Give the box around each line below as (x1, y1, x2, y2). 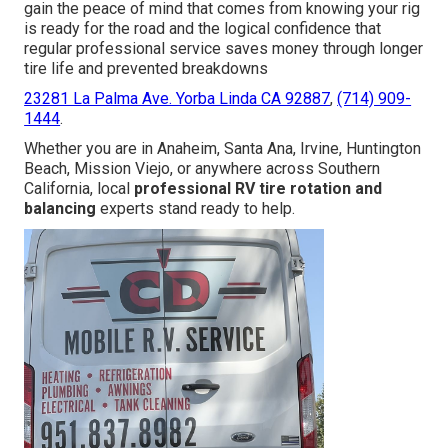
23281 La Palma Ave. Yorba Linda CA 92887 (24, 89, 331, 109)
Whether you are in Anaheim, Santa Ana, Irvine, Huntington (24, 139, 422, 159)
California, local (24, 179, 135, 199)
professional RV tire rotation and (134, 179, 383, 199)
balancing (24, 199, 97, 219)
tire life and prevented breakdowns (24, 59, 269, 79)
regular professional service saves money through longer (24, 39, 424, 59)
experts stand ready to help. (96, 199, 296, 219)
